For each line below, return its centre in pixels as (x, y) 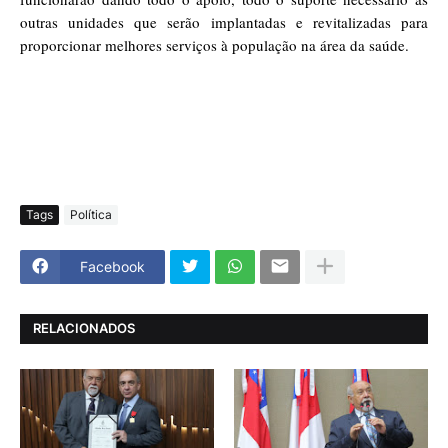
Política (91, 215)
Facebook (112, 267)
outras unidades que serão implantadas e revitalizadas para (224, 21)
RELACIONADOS (84, 328)
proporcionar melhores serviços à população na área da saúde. (214, 44)
